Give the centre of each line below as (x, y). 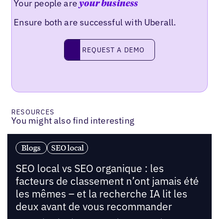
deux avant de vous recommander (94, 207)
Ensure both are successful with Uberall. (95, 22)
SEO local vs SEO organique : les (89, 169)
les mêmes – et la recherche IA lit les (101, 194)
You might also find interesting (73, 121)
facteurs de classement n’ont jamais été (107, 181)
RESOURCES (33, 112)
